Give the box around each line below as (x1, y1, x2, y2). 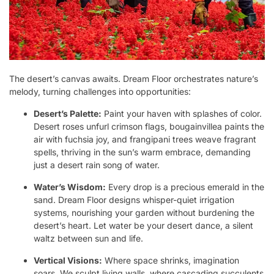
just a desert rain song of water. (34, 159, 160, 170)
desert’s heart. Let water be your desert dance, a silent (34, 220, 253, 231)
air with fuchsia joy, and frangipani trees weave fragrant (34, 133, 256, 144)
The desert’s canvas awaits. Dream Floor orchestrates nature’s (9, 73, 258, 84)
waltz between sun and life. (34, 232, 143, 243)
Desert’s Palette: (34, 108, 102, 119)
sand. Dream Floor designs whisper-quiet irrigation (34, 194, 234, 205)
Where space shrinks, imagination (102, 254, 239, 265)
